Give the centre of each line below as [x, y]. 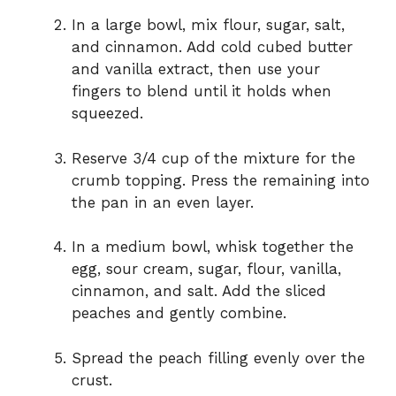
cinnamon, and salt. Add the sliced [199, 291]
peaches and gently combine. [179, 313]
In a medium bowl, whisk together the [213, 247]
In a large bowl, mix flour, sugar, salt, [208, 25]
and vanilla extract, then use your [196, 69]
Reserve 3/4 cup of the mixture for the [213, 158]
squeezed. [107, 114]
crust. [92, 380]
